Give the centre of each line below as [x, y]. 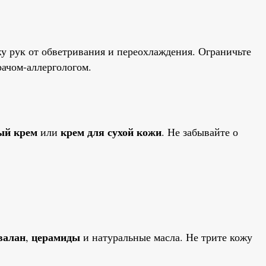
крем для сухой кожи [111, 132]
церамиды [56, 237]
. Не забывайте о [200, 132]
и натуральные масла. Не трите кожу [166, 237]
